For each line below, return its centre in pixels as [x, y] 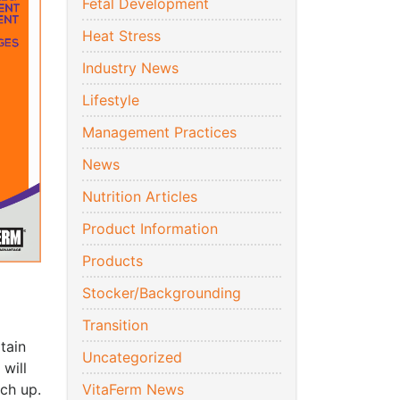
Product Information [150, 229]
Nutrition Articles [140, 197]
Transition [115, 325]
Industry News [130, 68]
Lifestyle [111, 100]
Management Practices [159, 133]
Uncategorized [132, 358]
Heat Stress [121, 36]
